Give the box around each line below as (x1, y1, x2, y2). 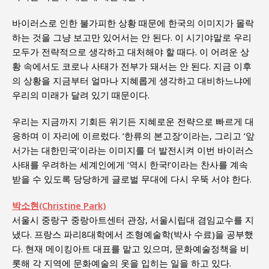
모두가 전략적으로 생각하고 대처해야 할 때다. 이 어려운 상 (12, 45, 249, 58)
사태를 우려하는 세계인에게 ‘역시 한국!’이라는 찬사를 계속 (12, 158, 248, 171)
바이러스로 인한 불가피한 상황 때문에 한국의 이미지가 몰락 (12, 16, 254, 29)
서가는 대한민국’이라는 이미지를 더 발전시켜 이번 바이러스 (12, 144, 253, 156)
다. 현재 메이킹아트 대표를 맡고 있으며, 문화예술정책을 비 (12, 242, 249, 255)
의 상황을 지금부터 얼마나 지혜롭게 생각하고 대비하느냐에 (12, 74, 252, 86)
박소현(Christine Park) (12, 199, 106, 211)
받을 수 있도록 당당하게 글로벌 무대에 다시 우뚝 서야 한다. (12, 172, 252, 185)
